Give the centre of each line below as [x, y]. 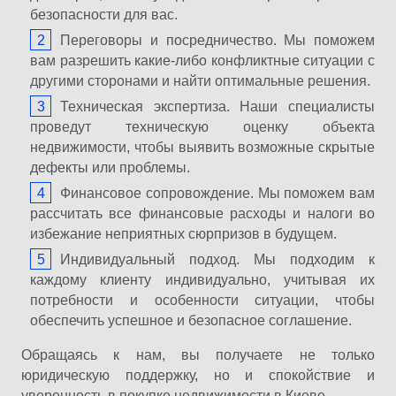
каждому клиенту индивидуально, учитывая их [202, 280]
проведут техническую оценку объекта [202, 127]
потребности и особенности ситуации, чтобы [202, 301]
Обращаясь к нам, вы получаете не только [198, 355]
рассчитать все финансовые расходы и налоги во [202, 214]
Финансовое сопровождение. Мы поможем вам [217, 194]
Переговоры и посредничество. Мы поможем [217, 41]
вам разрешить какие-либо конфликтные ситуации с [202, 61]
